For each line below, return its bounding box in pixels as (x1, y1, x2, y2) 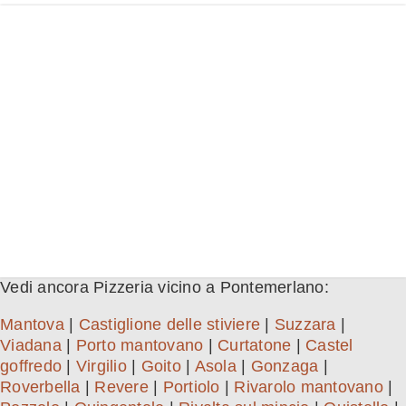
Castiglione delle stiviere (78, 315, 260, 334)
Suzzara (274, 315, 336, 334)
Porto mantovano (75, 336, 204, 355)
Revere (94, 378, 149, 397)
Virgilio (75, 357, 127, 376)
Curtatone (217, 336, 292, 355)
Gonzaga (250, 357, 319, 376)
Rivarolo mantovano (234, 378, 383, 397)
